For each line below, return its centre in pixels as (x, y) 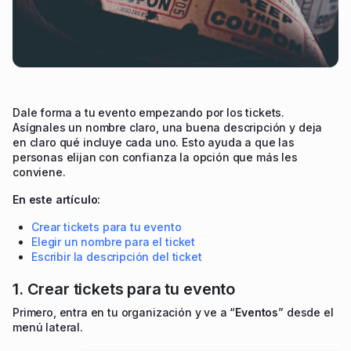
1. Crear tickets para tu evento (124, 289)
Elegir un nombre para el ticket (114, 242)
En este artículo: (57, 200)
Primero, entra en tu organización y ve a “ (124, 313)
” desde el (306, 313)
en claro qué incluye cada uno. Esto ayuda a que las (154, 143)
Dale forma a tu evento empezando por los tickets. (149, 113)
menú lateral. (48, 327)
